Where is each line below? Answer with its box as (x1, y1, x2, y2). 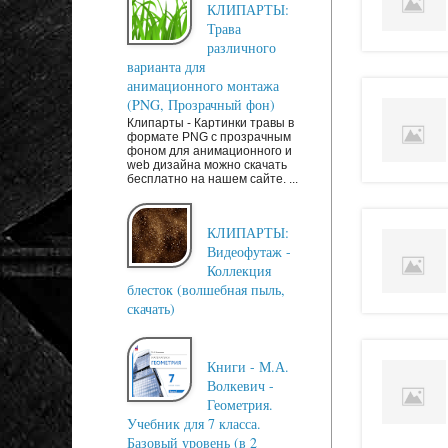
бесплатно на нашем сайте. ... (127, 172, 298, 187)
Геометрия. (207, 395, 273, 415)
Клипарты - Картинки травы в (127, 116, 294, 131)
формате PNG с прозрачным (127, 130, 291, 145)
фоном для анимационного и (127, 144, 292, 159)
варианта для (127, 57, 205, 77)
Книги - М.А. (207, 357, 289, 377)
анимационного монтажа (127, 76, 279, 96)
